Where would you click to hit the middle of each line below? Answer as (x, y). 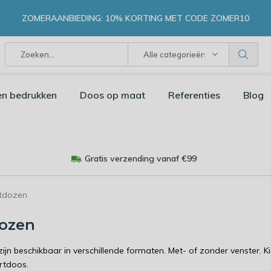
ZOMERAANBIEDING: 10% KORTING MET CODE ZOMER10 (135, 18)
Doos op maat (113, 95)
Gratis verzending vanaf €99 (140, 158)
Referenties (194, 95)
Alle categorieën (174, 54)
